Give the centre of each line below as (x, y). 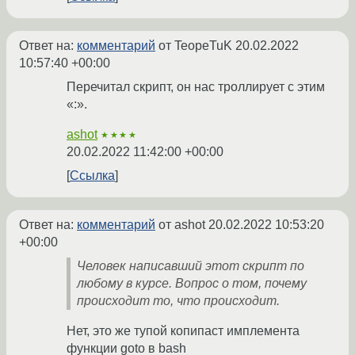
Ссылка (92, 176)
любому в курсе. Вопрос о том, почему (192, 284)
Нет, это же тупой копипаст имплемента (183, 331)
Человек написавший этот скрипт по (191, 266)
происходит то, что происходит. (178, 301)
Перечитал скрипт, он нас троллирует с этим (196, 87)
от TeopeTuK (195, 46)
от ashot (182, 225)
